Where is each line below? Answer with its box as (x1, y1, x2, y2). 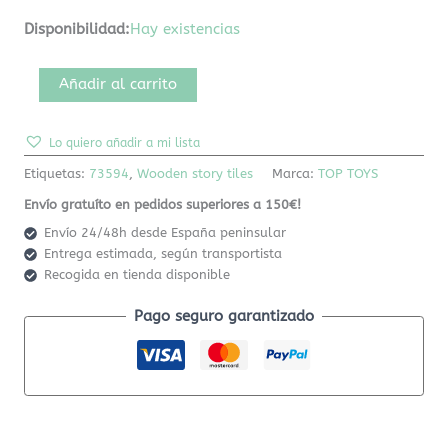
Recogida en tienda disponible (43, 266, 230, 282)
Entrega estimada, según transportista (43, 245, 282, 261)
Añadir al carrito (58, 75, 177, 93)
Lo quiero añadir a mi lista (49, 136, 201, 150)
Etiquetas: (24, 165, 90, 181)
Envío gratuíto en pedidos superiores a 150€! (24, 197, 302, 213)
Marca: (272, 165, 319, 181)
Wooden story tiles (137, 165, 254, 181)
